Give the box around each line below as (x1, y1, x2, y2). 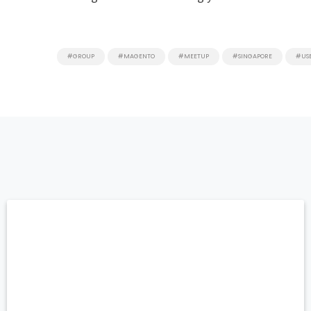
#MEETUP (178, 52, 210, 61)
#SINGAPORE (233, 52, 273, 61)
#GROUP (67, 52, 95, 61)
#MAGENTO (118, 52, 155, 61)
